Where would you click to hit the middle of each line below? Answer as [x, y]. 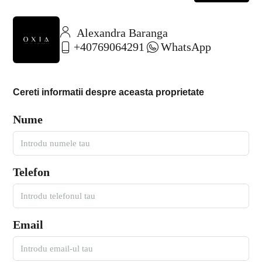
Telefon [31, 172]
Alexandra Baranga [121, 33]
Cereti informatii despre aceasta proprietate [108, 92]
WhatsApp [186, 47]
